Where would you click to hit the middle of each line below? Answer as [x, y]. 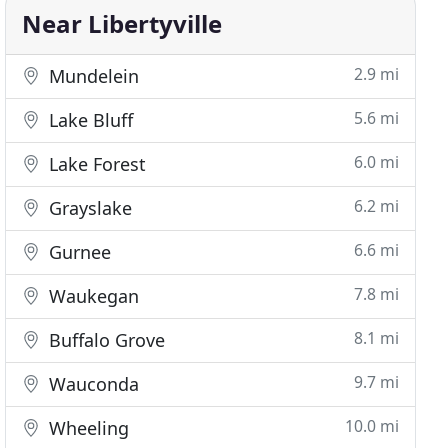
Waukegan [92, 296]
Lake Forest [95, 164]
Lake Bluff [89, 120]
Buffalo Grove [105, 340]
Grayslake [88, 208]
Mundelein [92, 76]
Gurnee [78, 252]
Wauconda [92, 384]
